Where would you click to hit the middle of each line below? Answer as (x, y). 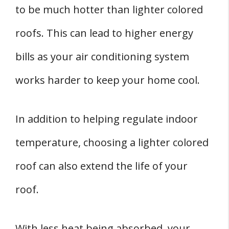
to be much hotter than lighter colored (109, 10)
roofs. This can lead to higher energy (104, 33)
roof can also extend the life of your (101, 166)
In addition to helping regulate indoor (107, 119)
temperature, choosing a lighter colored (112, 143)
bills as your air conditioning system (102, 57)
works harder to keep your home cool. (108, 80)
